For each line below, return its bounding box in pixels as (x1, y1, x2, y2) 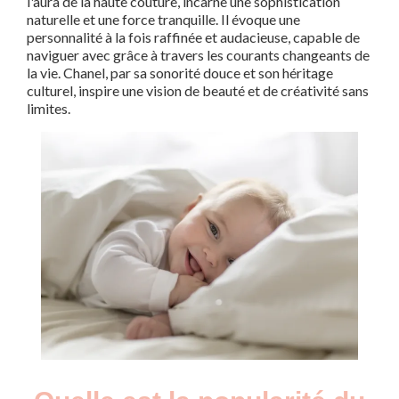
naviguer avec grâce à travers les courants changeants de (27, 46, 370, 63)
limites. (27, 100, 70, 117)
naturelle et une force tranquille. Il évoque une (27, 11, 300, 28)
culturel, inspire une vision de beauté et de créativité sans (27, 82, 369, 99)
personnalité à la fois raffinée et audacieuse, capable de (27, 28, 360, 45)
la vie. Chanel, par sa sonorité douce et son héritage (27, 64, 333, 81)
